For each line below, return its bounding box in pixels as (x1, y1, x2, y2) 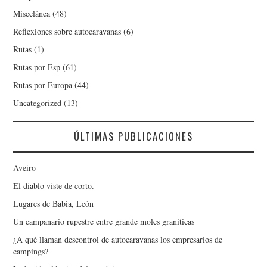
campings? (13, 245, 49, 257)
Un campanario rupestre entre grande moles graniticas (13, 215, 195, 227)
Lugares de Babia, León (13, 197, 94, 209)
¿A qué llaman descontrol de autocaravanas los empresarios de (13, 233, 223, 245)
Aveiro (13, 162, 36, 173)
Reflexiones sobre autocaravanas (13, 25, 122, 37)
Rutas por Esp (13, 61, 61, 73)
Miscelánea (13, 7, 51, 19)
